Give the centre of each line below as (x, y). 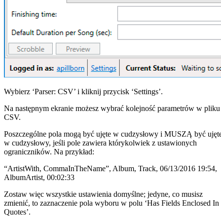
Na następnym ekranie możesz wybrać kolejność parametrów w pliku (112, 108)
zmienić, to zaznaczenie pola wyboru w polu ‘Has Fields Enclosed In (111, 203)
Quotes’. (17, 212)
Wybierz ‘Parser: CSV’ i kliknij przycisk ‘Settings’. (83, 91)
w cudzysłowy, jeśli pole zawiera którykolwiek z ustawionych (100, 143)
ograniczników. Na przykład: (49, 151)
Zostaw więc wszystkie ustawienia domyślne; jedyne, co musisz (103, 194)
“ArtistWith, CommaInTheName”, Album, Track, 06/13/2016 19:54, (110, 168)
